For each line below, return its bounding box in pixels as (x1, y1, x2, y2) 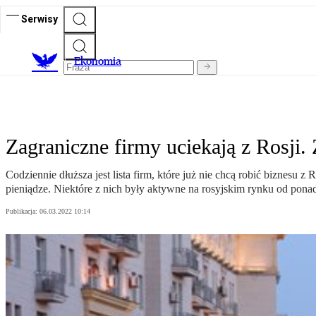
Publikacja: (6, 207, 39, 216)
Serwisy (21, 13, 58, 25)
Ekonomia (74, 54, 121, 68)
